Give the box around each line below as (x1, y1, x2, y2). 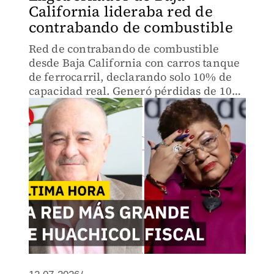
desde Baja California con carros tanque (28, 55, 240, 70)
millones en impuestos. (28, 97, 152, 113)
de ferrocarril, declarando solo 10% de (28, 69, 232, 84)
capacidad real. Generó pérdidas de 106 (28, 83, 239, 98)
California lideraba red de (28, 1, 213, 21)
